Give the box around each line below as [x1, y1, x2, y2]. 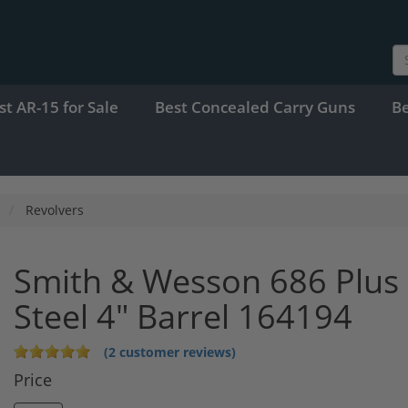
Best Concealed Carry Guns [155, 96, 355, 117]
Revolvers [25, 200, 84, 219]
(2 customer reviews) [104, 342, 236, 361]
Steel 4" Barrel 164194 [14, 293, 352, 339]
